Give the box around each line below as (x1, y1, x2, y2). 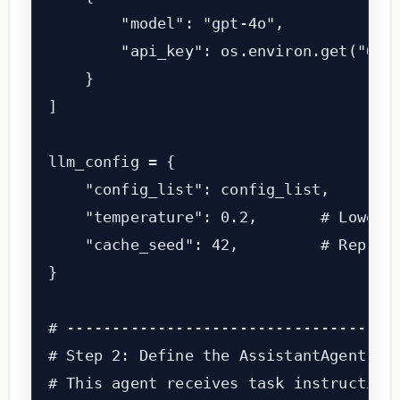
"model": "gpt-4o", (47, 14, 285, 33)
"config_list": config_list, (47, 180, 330, 199)
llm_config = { (47, 153, 176, 171)
